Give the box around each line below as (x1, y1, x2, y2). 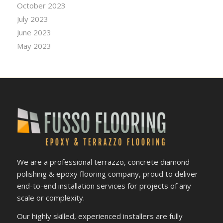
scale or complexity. (16, 192, 85, 203)
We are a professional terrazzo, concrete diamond (16, 156, 190, 167)
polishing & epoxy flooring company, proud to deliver (16, 168, 198, 179)
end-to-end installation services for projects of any (16, 180, 191, 191)
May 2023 (16, 40, 51, 51)
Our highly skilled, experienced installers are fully (16, 211, 183, 221)
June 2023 (16, 27, 51, 37)
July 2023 (16, 13, 48, 24)
